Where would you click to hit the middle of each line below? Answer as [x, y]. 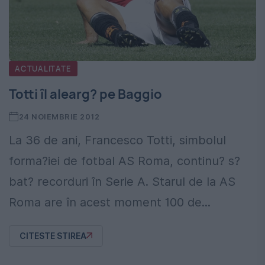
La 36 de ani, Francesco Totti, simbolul [117, 140]
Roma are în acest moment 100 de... [110, 202]
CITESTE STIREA [53, 236]
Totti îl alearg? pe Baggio [85, 94]
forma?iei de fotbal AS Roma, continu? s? [125, 161]
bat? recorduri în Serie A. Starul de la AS [122, 181]
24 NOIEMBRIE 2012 [59, 116]
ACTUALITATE [43, 68]
